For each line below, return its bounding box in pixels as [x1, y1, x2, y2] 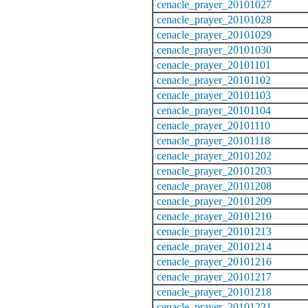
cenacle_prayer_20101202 [157, 149, 272, 162]
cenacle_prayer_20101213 [157, 225, 272, 237]
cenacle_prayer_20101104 [157, 104, 271, 116]
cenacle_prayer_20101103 [157, 89, 271, 101]
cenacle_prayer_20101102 [157, 74, 271, 86]
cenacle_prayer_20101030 [157, 43, 272, 56]
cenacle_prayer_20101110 [157, 119, 270, 131]
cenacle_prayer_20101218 [157, 285, 272, 298]
